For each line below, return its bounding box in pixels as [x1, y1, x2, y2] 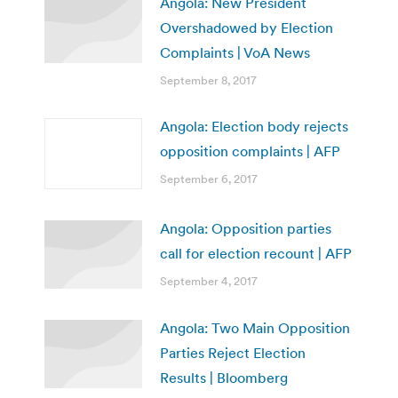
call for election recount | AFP [160, 244, 352, 263]
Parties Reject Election [160, 344, 306, 362]
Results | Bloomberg [160, 369, 288, 387]
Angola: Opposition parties [160, 219, 331, 238]
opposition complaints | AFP [160, 142, 340, 161]
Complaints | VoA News [160, 44, 310, 62]
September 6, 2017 [160, 171, 258, 187]
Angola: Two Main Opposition [160, 319, 350, 338]
